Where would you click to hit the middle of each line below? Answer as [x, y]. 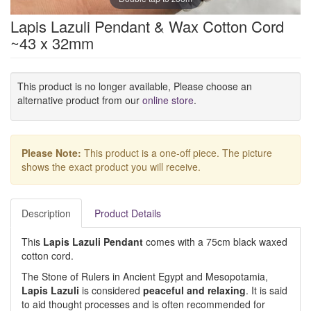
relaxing [227, 290]
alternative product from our [80, 100]
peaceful [163, 290]
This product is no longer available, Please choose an [135, 86]
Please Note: [51, 153]
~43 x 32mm [52, 43]
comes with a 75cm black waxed [217, 242]
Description [46, 213]
